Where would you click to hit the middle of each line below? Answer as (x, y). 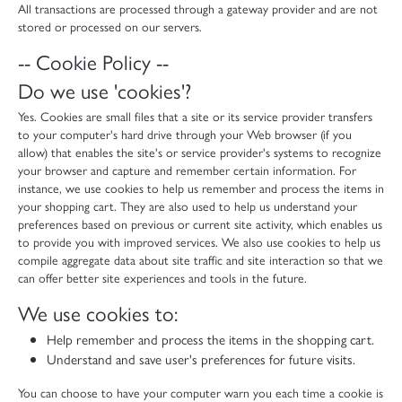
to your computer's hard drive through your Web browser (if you (185, 133)
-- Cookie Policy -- (93, 61)
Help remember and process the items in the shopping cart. (210, 339)
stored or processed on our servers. (110, 26)
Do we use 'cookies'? (105, 90)
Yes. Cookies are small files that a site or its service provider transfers (195, 115)
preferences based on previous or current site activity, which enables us (200, 223)
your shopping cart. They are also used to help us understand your (188, 205)
